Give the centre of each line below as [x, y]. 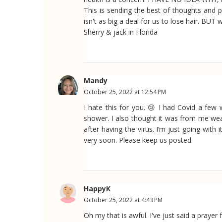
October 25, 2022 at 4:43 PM [123, 200]
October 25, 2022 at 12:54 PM [125, 92]
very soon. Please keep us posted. [138, 140]
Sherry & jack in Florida [121, 32]
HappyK [97, 188]
